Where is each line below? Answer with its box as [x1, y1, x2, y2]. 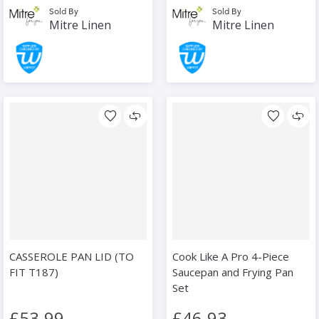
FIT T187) [9, 265, 58, 280]
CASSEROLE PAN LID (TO [9, 249, 134, 264]
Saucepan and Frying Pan [172, 265, 293, 280]
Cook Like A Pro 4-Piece [172, 249, 289, 264]
